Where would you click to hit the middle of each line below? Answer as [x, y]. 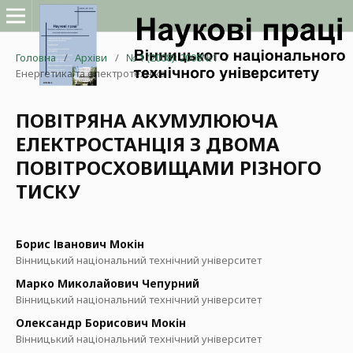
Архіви [91, 58]
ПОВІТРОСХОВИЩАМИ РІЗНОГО [169, 167]
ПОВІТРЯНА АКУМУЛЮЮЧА [147, 120]
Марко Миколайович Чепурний [108, 283]
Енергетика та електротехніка [91, 73]
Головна [36, 58]
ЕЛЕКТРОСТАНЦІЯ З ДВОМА [148, 144]
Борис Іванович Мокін [80, 244]
